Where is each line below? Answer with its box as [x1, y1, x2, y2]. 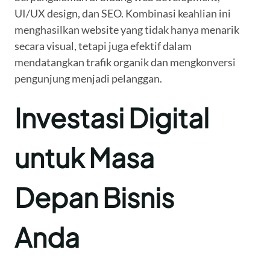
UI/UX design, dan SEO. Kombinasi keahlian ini [14, 7, 231, 20]
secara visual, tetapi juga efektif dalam [14, 39, 192, 53]
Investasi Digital [14, 101, 209, 135]
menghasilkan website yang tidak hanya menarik [14, 23, 239, 37]
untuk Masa [14, 140, 154, 175]
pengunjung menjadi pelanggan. [14, 72, 162, 86]
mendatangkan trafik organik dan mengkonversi [14, 55, 236, 69]
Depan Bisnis [14, 180, 174, 215]
